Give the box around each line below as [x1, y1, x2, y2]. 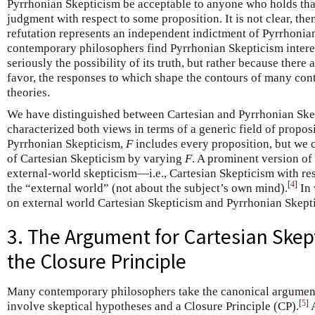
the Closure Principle [7, 248, 186, 275]
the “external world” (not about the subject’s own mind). [7, 181, 288, 195]
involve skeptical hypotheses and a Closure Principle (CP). [7, 300, 299, 314]
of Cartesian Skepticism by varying [7, 151, 185, 165]
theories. [7, 85, 50, 99]
